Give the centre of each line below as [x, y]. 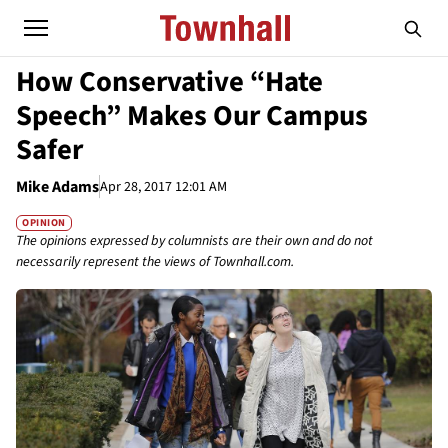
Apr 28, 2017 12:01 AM [163, 186]
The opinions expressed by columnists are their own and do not [194, 241]
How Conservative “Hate [169, 82]
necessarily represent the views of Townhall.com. [155, 262]
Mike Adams [57, 187]
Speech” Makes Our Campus [192, 116]
